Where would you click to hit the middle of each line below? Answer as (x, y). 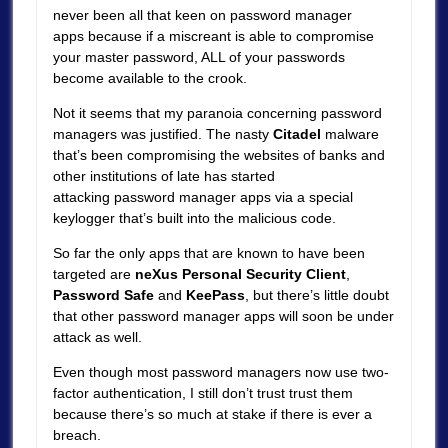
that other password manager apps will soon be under (223, 315)
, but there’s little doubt (316, 294)
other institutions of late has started (163, 176)
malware (349, 134)
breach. (76, 434)
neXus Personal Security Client (240, 273)
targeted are (93, 273)
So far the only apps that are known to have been (208, 252)
